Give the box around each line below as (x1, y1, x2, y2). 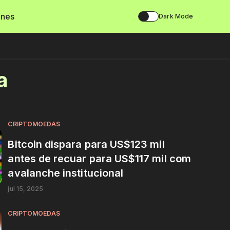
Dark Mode (159, 12, 193, 20)
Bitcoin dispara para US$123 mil (8, 138, 165, 150)
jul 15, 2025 (8, 184, 44, 193)
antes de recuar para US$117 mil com (8, 152, 191, 165)
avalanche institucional (8, 166, 124, 179)
